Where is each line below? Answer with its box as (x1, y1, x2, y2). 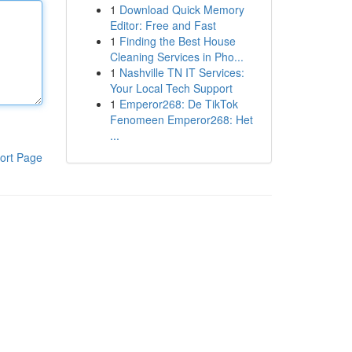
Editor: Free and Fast (109, 17, 216, 33)
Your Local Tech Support (109, 80, 233, 96)
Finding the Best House (119, 33, 236, 49)
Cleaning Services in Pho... (109, 49, 244, 64)
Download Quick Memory (119, 2, 244, 17)
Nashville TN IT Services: (119, 64, 244, 80)
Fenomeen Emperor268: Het (109, 112, 253, 127)
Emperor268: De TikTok (119, 96, 238, 112)
